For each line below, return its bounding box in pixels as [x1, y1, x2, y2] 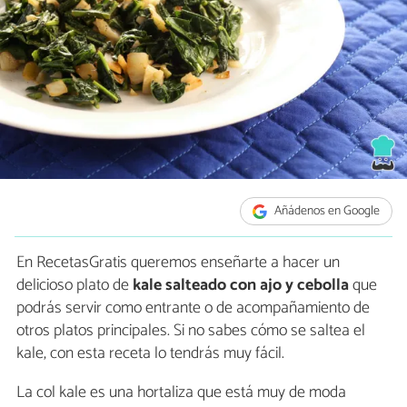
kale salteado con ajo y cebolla [133, 272, 349, 300]
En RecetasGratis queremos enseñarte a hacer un [16, 249, 340, 277]
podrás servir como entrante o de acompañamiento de [16, 294, 370, 323]
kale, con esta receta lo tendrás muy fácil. [16, 340, 284, 368]
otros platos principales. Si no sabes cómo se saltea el [16, 317, 365, 345]
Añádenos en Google [272, 201, 381, 223]
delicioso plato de [16, 272, 133, 300]
